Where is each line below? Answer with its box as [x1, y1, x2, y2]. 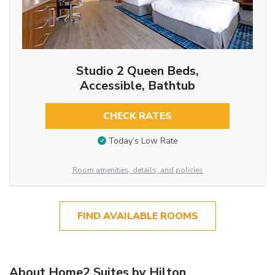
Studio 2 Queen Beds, [76, 62, 199, 79]
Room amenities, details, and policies [72, 165, 203, 175]
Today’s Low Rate [108, 135, 178, 147]
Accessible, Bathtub [79, 77, 195, 94]
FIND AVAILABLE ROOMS [77, 209, 198, 223]
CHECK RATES [103, 109, 172, 123]
